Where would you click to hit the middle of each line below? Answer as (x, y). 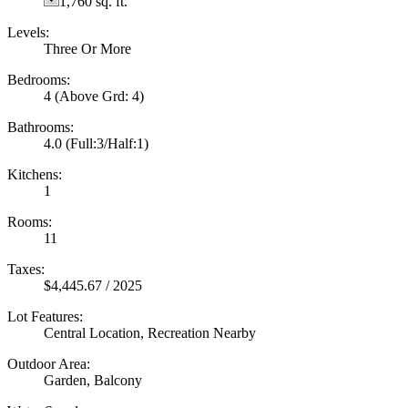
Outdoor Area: (49, 363)
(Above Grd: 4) (99, 96)
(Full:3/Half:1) (107, 143)
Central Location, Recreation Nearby (150, 332)
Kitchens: (35, 174)
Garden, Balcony (93, 380)
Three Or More (87, 48)
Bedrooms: (39, 79)
